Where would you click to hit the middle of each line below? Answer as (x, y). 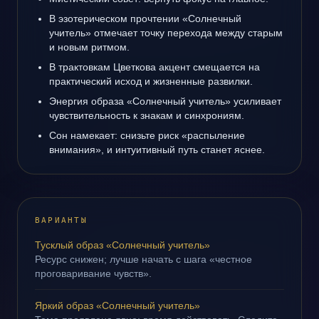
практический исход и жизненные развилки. (151, 81)
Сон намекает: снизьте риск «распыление (147, 135)
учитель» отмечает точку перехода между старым (166, 33)
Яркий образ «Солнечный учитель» (117, 305)
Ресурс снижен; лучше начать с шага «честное (143, 259)
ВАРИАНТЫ (61, 220)
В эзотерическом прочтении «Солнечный (145, 19)
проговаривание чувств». (93, 273)
